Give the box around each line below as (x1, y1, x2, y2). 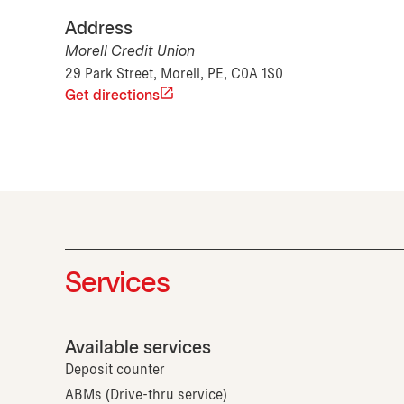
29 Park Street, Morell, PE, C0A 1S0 (65, 68, 283, 82)
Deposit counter (65, 363, 165, 378)
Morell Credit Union (65, 45, 195, 60)
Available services (65, 340, 211, 358)
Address (65, 21, 133, 39)
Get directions (65, 89, 160, 104)
